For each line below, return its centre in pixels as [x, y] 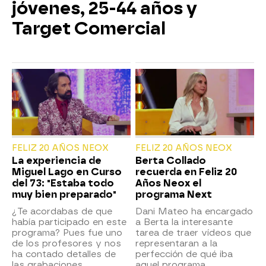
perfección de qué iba [184, 254]
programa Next [174, 195]
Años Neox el [168, 183]
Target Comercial [89, 28]
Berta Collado [171, 161]
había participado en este [69, 222]
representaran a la [176, 244]
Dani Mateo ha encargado [194, 212]
